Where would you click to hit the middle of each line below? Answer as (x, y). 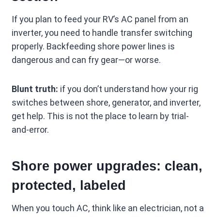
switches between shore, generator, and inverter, (106, 103)
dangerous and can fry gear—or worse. (86, 60)
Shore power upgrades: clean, (107, 166)
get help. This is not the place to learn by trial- (100, 116)
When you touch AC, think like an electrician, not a (108, 208)
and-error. (30, 130)
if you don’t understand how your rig (128, 89)
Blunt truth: (35, 89)
